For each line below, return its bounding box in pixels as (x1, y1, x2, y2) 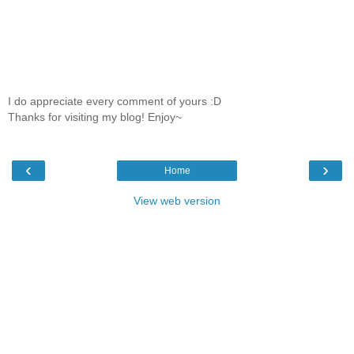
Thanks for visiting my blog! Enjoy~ (8, 111, 182, 124)
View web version (134, 194, 220, 207)
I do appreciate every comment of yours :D (8, 95, 221, 108)
